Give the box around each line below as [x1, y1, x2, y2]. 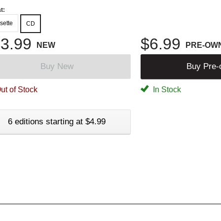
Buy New [40, 61, 74, 71]
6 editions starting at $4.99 [8, 116, 106, 126]
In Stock [151, 85, 181, 94]
